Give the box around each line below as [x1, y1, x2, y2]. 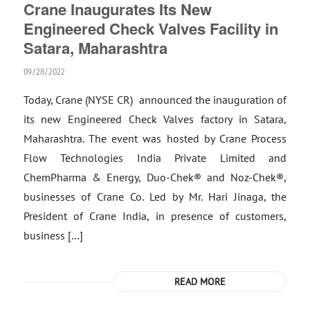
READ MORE [174, 275, 226, 288]
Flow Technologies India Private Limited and [23, 151, 287, 165]
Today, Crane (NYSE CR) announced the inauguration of [23, 93, 287, 107]
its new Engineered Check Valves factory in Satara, [23, 112, 287, 126]
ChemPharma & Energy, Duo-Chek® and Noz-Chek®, [23, 170, 287, 184]
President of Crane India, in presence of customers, [23, 209, 287, 223]
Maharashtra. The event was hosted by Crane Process [23, 131, 287, 145]
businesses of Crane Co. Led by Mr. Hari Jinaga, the [23, 190, 287, 203]
